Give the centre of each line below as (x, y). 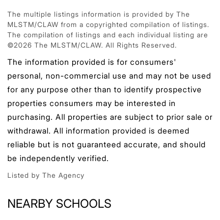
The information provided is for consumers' (92, 62)
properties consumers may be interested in (92, 103)
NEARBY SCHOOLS (59, 203)
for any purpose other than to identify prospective (105, 89)
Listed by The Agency (46, 175)
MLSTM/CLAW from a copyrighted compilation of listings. (108, 24)
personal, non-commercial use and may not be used (109, 75)
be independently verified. (58, 158)
